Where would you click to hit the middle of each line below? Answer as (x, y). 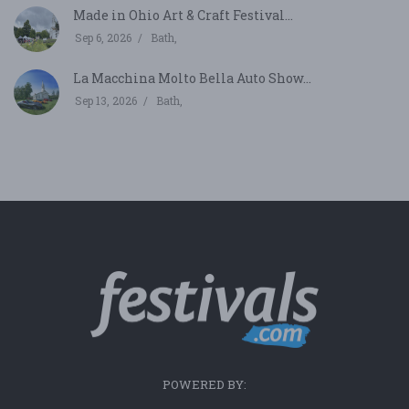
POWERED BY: (204, 385)
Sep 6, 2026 (103, 37)
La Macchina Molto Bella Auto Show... (192, 78)
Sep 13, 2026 (106, 100)
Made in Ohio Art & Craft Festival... (183, 15)
